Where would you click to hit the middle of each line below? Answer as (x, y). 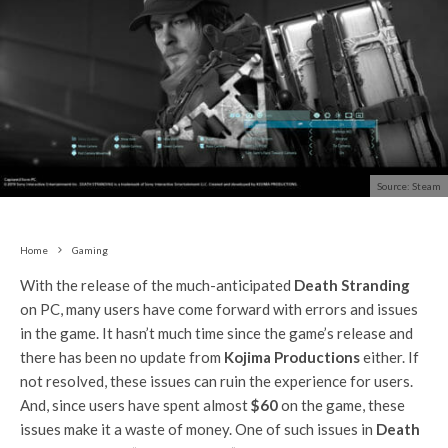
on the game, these (341, 404)
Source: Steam (409, 185)
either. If (389, 356)
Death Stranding (352, 284)
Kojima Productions (292, 356)
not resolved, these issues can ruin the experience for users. (216, 380)
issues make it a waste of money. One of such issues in (198, 428)
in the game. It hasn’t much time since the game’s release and (216, 332)
